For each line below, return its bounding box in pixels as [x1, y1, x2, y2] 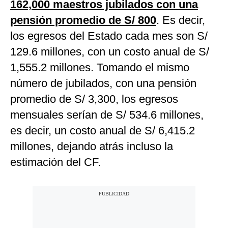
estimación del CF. [10, 156, 101, 169]
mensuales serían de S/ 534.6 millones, [10, 108, 204, 122]
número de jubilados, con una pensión [10, 77, 196, 90]
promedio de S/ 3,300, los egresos [10, 93, 178, 106]
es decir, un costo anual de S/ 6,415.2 [10, 124, 195, 137]
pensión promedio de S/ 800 [10, 14, 156, 27]
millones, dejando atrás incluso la [10, 140, 173, 153]
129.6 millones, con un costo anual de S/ [10, 45, 209, 59]
